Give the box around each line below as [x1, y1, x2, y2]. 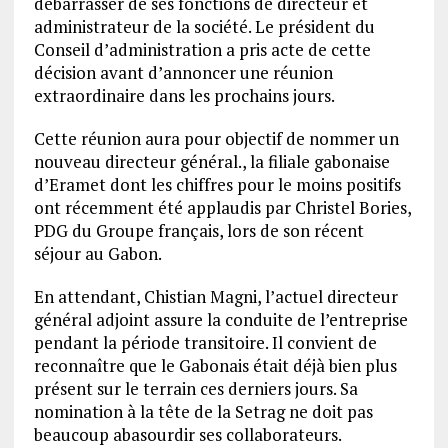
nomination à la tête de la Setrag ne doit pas [33, 400, 373, 423]
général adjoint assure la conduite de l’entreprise [33, 308, 408, 331]
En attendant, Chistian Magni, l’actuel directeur [33, 285, 398, 308]
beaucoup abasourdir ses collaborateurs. [33, 423, 342, 446]
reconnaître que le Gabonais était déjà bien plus [33, 354, 397, 377]
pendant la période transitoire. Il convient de [33, 331, 377, 354]
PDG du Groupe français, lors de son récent [33, 219, 364, 242]
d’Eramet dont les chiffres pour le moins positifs [33, 173, 401, 196]
